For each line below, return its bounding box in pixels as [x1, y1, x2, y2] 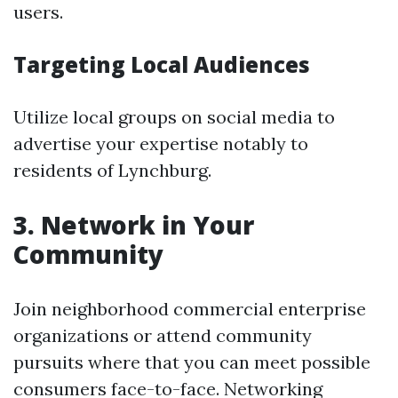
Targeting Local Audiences [13, 50, 310, 79]
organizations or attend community [13, 324, 312, 346]
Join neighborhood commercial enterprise [13, 298, 366, 320]
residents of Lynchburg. [13, 159, 211, 181]
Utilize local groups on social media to [13, 106, 335, 128]
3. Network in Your [13, 208, 254, 242]
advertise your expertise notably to [13, 132, 308, 155]
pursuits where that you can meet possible [13, 351, 370, 373]
